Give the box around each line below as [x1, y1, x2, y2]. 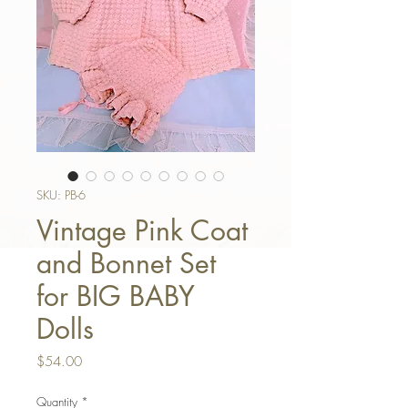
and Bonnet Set [36, 245, 216, 281]
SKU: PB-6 [36, 187, 86, 203]
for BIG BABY [36, 278, 195, 314]
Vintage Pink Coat [36, 212, 248, 249]
